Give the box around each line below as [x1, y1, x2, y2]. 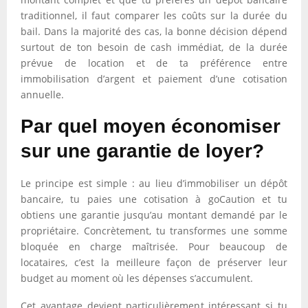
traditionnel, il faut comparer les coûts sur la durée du [21, 9, 287, 22]
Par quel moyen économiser [21, 115, 280, 137]
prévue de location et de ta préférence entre [21, 56, 287, 69]
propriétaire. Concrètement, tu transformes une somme [21, 224, 287, 237]
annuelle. [21, 88, 64, 101]
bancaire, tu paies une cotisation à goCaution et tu [21, 192, 287, 206]
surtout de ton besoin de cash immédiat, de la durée [21, 41, 287, 54]
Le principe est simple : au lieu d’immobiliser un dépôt [21, 177, 287, 190]
